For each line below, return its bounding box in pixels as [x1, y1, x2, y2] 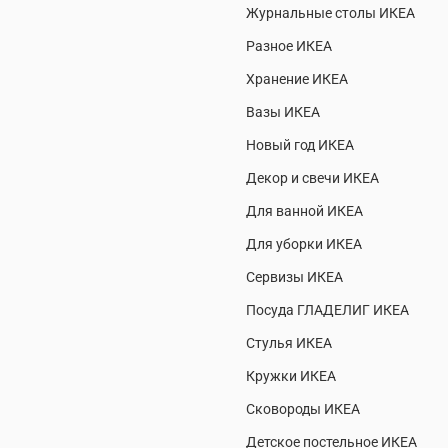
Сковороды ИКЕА [246, 401, 360, 419]
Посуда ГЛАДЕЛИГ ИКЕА [246, 302, 409, 320]
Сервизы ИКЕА [246, 269, 343, 287]
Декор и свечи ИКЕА [246, 170, 379, 188]
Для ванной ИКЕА [246, 203, 363, 221]
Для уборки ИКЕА [246, 236, 362, 254]
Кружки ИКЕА [246, 368, 336, 386]
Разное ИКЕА [246, 38, 332, 56]
